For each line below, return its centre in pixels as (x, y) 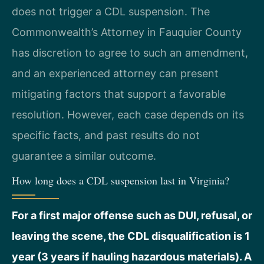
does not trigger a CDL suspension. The (111, 11)
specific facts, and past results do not (106, 135)
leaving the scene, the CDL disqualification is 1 (131, 236)
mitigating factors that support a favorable (119, 94)
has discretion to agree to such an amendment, (130, 52)
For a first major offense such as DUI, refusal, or (132, 215)
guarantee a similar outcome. (84, 156)
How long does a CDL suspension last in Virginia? (121, 180)
